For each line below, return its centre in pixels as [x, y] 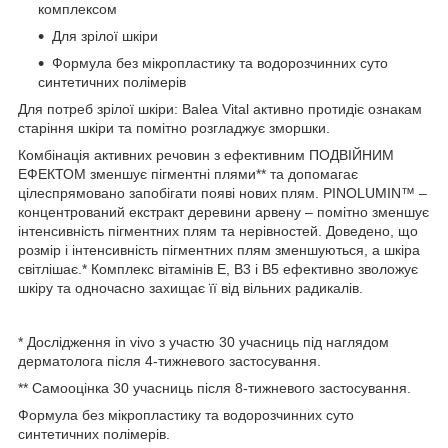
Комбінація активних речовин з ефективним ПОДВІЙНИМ [206, 154]
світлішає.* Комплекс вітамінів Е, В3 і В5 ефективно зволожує [218, 268]
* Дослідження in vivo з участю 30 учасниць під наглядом [203, 341]
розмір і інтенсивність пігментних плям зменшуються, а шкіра [219, 249]
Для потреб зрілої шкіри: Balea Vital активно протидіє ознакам [220, 108]
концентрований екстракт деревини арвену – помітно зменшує [223, 211]
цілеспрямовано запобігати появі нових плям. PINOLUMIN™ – [222, 192]
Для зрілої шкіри [105, 35]
